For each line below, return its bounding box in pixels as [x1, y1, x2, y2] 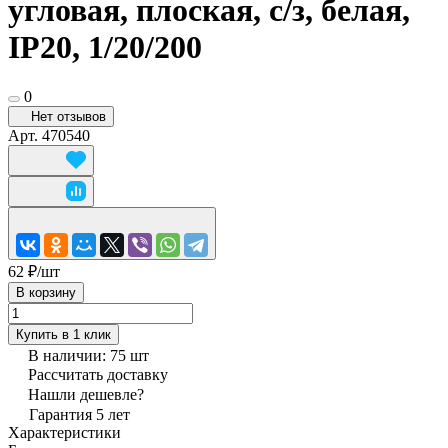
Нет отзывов [31, 108, 106, 124]
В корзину [16, 284, 76, 300]
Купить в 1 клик [16, 326, 111, 342]
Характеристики [8, 423, 121, 441]
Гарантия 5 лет [29, 405, 130, 423]
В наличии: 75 [28, 346, 130, 364]
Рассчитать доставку [28, 365, 168, 383]
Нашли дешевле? [28, 385, 144, 403]
